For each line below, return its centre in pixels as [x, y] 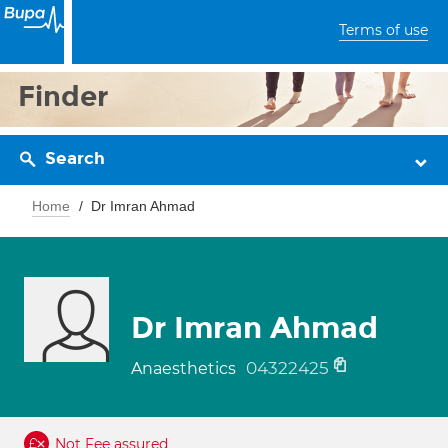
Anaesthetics [185, 368]
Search [75, 158]
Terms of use [383, 30]
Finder [63, 96]
